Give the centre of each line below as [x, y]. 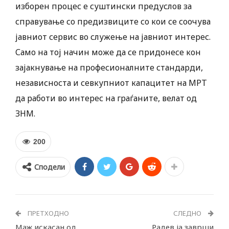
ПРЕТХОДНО [48, 213]
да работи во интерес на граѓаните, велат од [106, 98]
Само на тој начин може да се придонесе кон [108, 52]
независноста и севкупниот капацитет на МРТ [111, 83]
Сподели [50, 167]
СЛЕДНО [188, 213]
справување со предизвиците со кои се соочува [113, 22]
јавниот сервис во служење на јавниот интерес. [113, 37]
